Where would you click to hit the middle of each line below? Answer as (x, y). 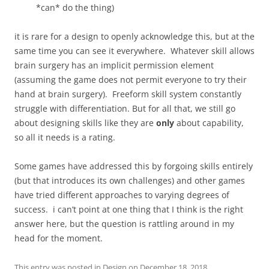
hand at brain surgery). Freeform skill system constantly (128, 94)
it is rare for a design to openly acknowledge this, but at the (134, 36)
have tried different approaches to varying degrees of (122, 195)
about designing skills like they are (85, 123)
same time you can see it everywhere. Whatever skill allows (134, 51)
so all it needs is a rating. (66, 137)
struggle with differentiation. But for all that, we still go (125, 108)
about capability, (209, 123)
